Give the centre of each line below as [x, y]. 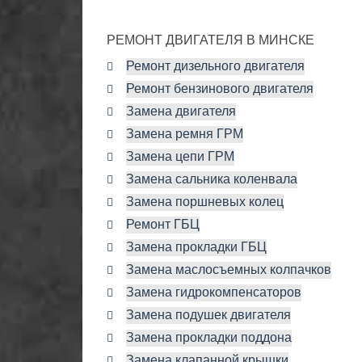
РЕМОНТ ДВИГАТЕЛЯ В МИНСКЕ [210, 40]
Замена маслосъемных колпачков [229, 270]
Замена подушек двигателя [208, 315]
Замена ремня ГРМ [185, 134]
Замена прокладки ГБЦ [196, 247]
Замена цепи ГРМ [180, 157]
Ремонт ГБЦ [163, 225]
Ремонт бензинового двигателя [220, 89]
